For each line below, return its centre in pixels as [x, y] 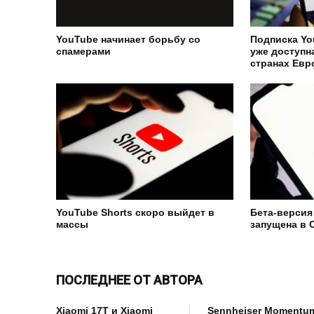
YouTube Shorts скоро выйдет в [135, 213]
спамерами [83, 52]
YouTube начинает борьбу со [128, 40]
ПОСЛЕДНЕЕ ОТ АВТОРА [129, 280]
